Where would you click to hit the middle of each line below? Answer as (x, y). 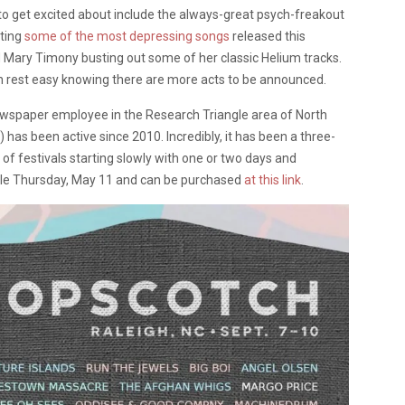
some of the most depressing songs (127, 37)
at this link (273, 180)
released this (268, 37)
